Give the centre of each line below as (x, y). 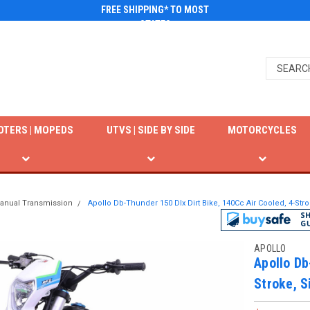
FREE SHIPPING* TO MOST (155, 10)
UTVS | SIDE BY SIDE (151, 130)
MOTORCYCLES (263, 130)
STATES (155, 24)
